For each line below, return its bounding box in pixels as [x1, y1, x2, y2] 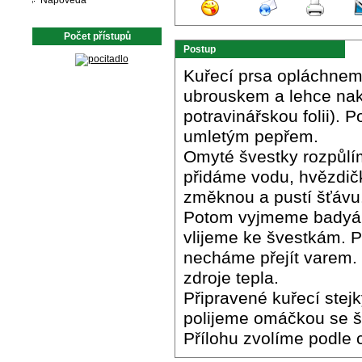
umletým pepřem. [183, 127, 318, 146]
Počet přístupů [63, 31, 131, 42]
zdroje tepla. [183, 268, 279, 288]
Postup [183, 44, 216, 55]
